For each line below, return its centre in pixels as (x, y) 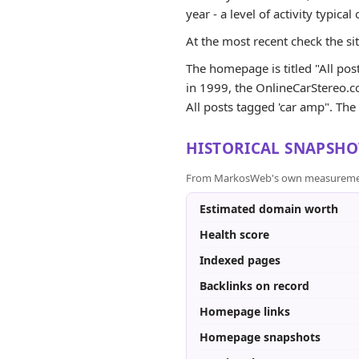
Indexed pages (240, 260)
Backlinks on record (254, 286)
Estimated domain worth (269, 209)
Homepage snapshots (260, 337)
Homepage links (245, 311)
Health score (234, 234)
